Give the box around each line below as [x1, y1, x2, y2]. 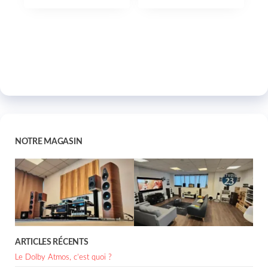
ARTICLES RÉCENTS [15, 237, 89, 246]
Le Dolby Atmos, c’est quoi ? [15, 253, 112, 261]
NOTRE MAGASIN [15, 138, 83, 147]
